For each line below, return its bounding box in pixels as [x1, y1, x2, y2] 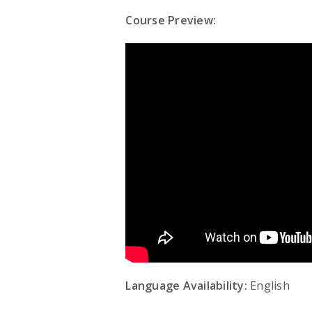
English [247, 278, 290, 293]
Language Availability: [125, 278, 247, 293]
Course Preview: [125, 13, 217, 28]
